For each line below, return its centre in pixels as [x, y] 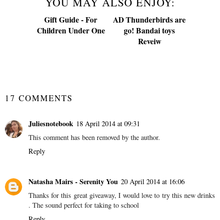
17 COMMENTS [39, 177]
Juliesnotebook [51, 202]
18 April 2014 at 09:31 [108, 202]
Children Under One [71, 109]
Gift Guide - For [71, 98]
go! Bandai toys [149, 109]
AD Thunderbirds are [149, 98]
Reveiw [149, 119]
